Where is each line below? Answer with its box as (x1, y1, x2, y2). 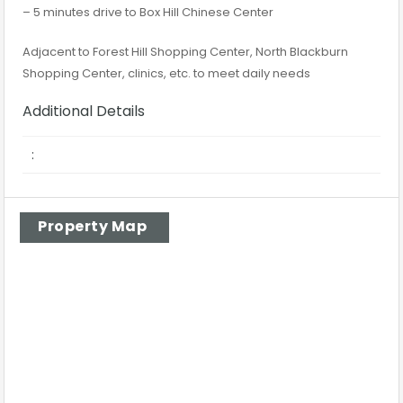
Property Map (38, 216, 147, 237)
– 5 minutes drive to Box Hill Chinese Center (22, 4, 273, 22)
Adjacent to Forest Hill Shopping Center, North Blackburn (22, 43, 348, 61)
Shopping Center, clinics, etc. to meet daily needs (22, 65, 310, 83)
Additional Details (22, 101, 145, 122)
